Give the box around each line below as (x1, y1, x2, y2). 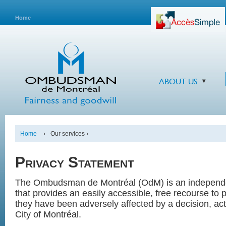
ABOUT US (159, 77, 197, 86)
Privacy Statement (15, 154, 134, 171)
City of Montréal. (15, 209, 81, 219)
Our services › (50, 130, 88, 137)
